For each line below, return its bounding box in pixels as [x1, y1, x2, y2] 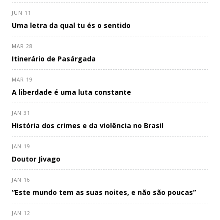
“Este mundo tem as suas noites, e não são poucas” [12, 187, 196, 197]
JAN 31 [12, 109, 30, 116]
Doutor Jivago [12, 154, 60, 164]
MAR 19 [12, 76, 33, 83]
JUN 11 [12, 9, 31, 16]
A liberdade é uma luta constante [12, 87, 131, 97]
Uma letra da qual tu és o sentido [12, 20, 131, 30]
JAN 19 [12, 142, 30, 150]
